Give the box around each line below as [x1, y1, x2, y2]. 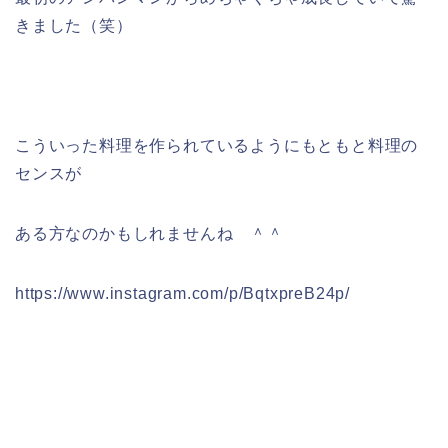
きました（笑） [15, 16, 133, 34]
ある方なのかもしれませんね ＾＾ [15, 224, 284, 242]
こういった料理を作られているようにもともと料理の [15, 136, 419, 154]
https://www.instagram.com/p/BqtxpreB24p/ [15, 284, 350, 302]
